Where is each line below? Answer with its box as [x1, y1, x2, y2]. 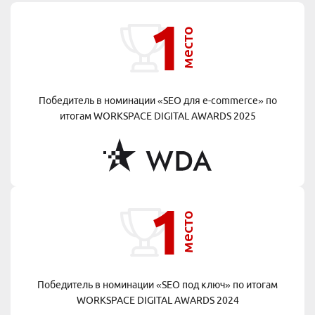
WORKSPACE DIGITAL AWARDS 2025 [93, 110, 256, 122]
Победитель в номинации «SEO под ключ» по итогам [37, 279, 278, 291]
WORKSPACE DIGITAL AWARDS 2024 [76, 295, 239, 307]
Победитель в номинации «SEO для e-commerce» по [38, 95, 277, 107]
